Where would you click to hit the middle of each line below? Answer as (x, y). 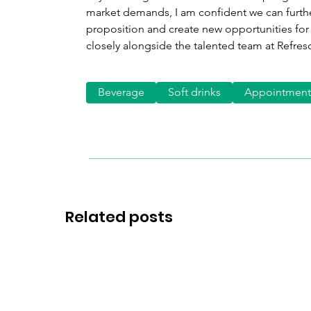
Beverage (121, 92)
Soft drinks (195, 92)
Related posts (119, 217)
